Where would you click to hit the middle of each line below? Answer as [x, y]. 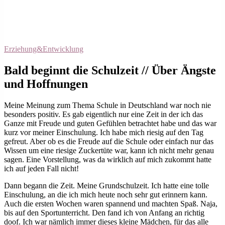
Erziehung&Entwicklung [44, 49]
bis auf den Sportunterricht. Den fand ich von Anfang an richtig [104, 212]
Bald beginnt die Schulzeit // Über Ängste [110, 70]
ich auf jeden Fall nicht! [41, 168]
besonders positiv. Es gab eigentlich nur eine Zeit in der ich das [103, 114]
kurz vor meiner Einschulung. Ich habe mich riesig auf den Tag [104, 132]
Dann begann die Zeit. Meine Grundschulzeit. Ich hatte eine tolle [106, 185]
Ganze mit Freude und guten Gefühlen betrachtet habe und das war [110, 123]
